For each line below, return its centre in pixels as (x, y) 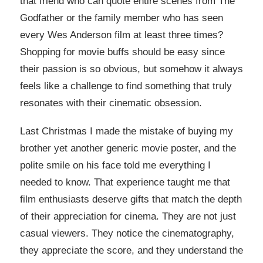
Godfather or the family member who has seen (122, 18)
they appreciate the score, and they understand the (131, 250)
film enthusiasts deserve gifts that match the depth (131, 199)
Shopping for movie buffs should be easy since (122, 52)
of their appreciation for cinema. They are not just (128, 216)
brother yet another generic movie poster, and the (128, 148)
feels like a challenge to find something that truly (126, 86)
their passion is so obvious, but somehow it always (131, 69)
